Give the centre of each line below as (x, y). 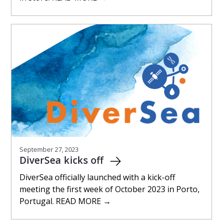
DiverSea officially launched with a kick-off (97, 177)
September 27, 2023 (49, 150)
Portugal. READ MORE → (65, 201)
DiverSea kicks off (63, 160)
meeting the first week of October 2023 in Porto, (110, 189)
